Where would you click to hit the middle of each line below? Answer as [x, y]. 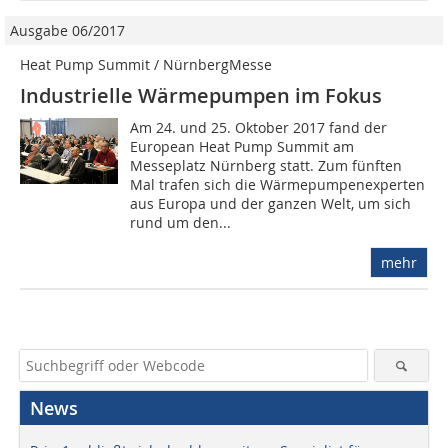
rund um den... [181, 223]
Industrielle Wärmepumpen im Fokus [201, 96]
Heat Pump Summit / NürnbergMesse [146, 65]
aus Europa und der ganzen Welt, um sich [271, 204]
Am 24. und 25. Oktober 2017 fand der [259, 128]
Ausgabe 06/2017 [67, 31]
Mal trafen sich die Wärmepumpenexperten [278, 185]
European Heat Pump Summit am [242, 147]
